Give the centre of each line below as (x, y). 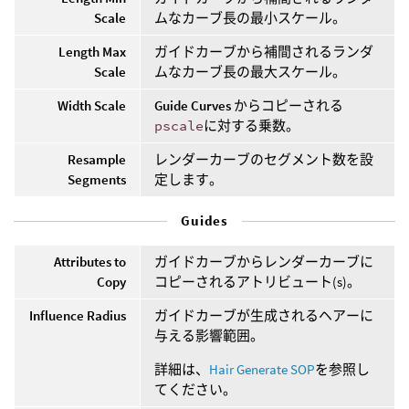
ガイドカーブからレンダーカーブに (264, 261)
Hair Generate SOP (262, 369)
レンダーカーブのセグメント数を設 (264, 159)
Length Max (92, 51)
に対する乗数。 (252, 125)
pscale (179, 125)
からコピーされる (287, 105)
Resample (97, 159)
